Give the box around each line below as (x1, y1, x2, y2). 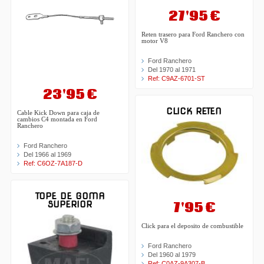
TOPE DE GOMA (35, 191, 105, 202)
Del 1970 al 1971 (148, 65, 196, 73)
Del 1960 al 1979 (148, 250, 196, 258)
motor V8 (141, 37, 168, 44)
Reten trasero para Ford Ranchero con (141, 31, 245, 38)
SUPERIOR (48, 199, 93, 210)
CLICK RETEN (166, 105, 222, 117)
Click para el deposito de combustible (141, 222, 243, 229)
